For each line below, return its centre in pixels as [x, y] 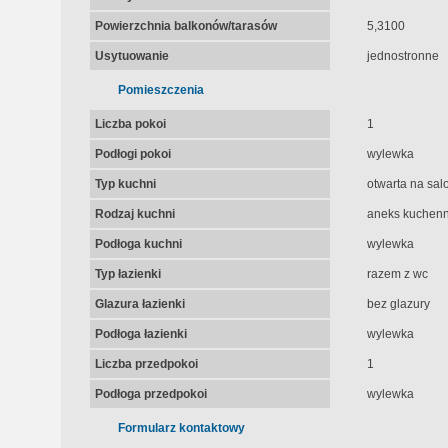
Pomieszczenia [160, 90]
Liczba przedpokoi [146, 364]
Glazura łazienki [139, 304]
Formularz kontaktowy [181, 428]
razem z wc [397, 274]
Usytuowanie [131, 56]
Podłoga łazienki [140, 334]
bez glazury [398, 304]
